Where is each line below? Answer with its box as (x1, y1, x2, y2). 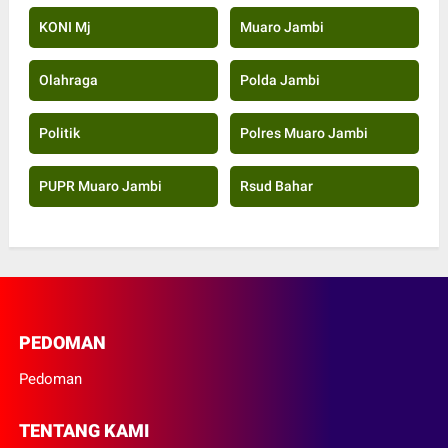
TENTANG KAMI (18, 420, 149, 442)
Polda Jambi (239, 72, 320, 89)
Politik (38, 125, 80, 142)
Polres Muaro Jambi (239, 125, 368, 142)
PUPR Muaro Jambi (38, 178, 162, 195)
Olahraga (38, 72, 98, 89)
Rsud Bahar (239, 178, 313, 195)
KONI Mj (38, 19, 91, 36)
